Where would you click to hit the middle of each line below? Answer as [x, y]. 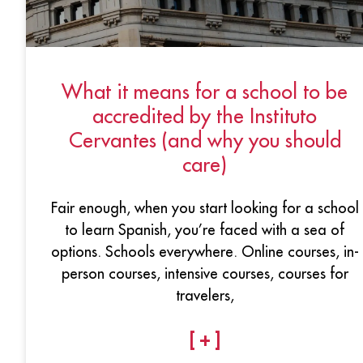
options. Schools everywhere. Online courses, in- [205, 251]
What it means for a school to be [205, 91]
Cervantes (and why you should [205, 140]
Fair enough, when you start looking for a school [205, 207]
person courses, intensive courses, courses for [205, 273]
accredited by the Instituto [205, 115]
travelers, [205, 295]
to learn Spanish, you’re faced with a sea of [205, 229]
